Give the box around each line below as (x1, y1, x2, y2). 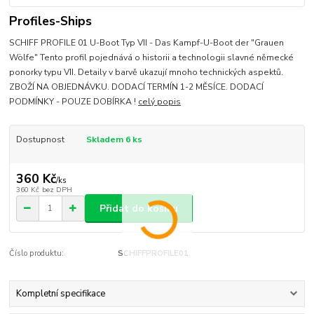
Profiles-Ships (9, 13, 93, 30)
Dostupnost (15, 133, 64, 145)
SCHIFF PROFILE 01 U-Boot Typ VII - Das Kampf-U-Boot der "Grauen (9, 36, 285, 48)
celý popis (138, 95, 182, 107)
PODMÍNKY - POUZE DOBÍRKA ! (9, 95, 139, 107)
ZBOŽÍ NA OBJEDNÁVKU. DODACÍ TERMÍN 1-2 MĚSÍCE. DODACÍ (9, 81, 264, 93)
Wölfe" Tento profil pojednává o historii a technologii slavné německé (9, 51, 294, 63)
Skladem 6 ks (86, 133, 142, 145)
